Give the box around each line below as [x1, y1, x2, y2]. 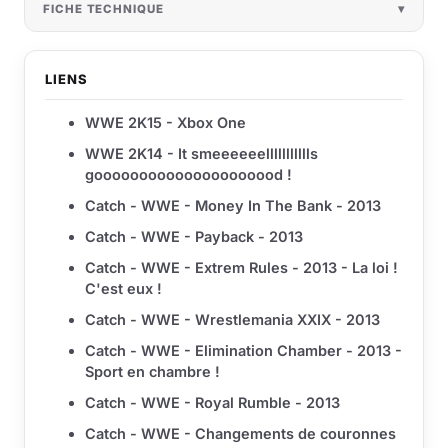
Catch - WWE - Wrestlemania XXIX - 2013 [85, 310, 380, 328]
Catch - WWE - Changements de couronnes [85, 424, 396, 442]
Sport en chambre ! [85, 362, 220, 380]
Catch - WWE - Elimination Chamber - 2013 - [85, 341, 402, 359]
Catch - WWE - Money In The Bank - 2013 [85, 196, 381, 214]
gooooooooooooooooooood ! [85, 165, 292, 183]
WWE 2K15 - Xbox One [85, 113, 246, 131]
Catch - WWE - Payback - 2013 [85, 227, 303, 245]
